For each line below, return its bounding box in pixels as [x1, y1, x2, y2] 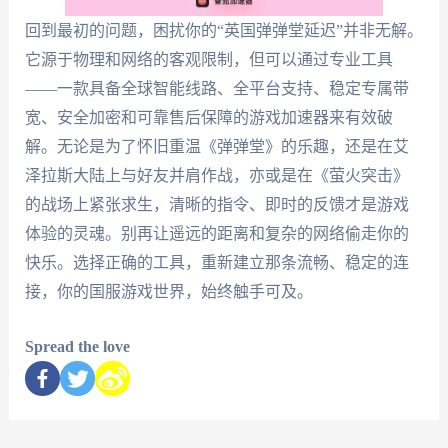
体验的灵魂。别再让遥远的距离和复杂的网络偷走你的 [24, 225, 409, 243]
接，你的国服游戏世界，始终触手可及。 [24, 283, 313, 301]
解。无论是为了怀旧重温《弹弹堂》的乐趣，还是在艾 [24, 138, 409, 156]
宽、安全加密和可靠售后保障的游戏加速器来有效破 [24, 109, 393, 127]
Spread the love [24, 337, 130, 355]
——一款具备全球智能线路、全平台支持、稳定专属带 [24, 80, 409, 98]
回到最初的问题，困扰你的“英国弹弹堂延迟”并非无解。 [24, 22, 423, 40]
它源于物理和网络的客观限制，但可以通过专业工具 [24, 51, 393, 69]
